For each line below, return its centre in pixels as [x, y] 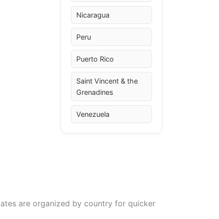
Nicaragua [93, 15]
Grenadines [95, 92]
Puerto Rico [95, 59]
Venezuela [93, 114]
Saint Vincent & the [107, 81]
